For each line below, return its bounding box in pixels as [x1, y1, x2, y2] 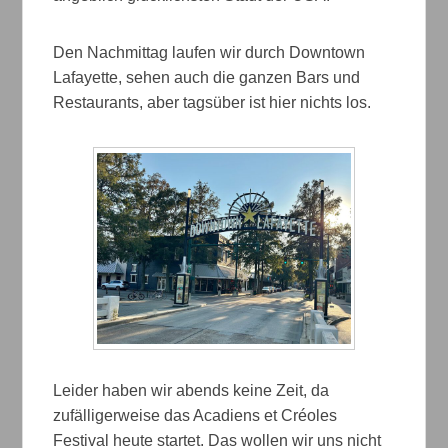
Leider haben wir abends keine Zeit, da [53, 381, 330, 399]
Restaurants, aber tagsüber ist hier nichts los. [53, 94, 372, 112]
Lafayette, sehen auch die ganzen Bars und [53, 69, 361, 87]
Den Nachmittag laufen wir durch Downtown [53, 44, 366, 62]
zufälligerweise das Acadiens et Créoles [53, 406, 338, 424]
